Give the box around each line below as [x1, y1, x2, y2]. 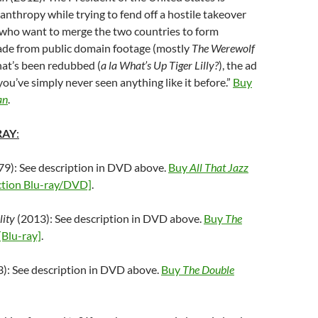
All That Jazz [190, 160, 248, 174]
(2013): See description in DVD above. [15, 212, 204, 225]
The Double [182, 263, 234, 276]
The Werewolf [192, 41, 255, 55]
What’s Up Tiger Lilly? [119, 58, 219, 72]
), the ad [219, 58, 257, 72]
